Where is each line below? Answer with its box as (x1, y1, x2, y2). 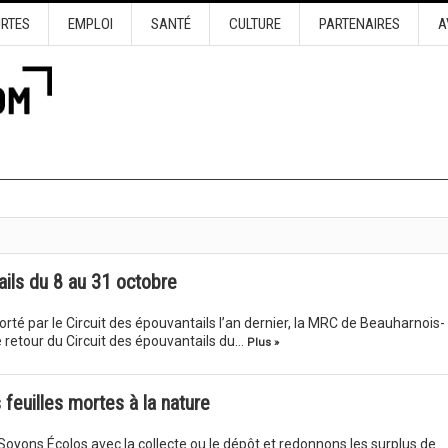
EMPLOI (67, 15, 113, 33)
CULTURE (228, 15, 281, 33)
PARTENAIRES (318, 15, 400, 33)
